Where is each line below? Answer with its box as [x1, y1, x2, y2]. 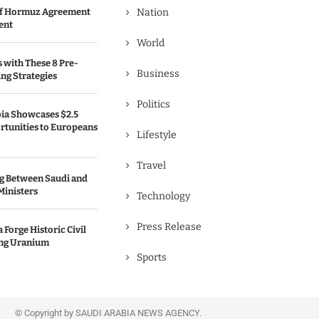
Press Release [137, 221, 202, 233]
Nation [137, 6, 169, 19]
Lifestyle [137, 129, 177, 141]
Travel [137, 159, 166, 172]
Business [137, 68, 179, 80]
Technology [137, 190, 190, 202]
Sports [137, 251, 167, 263]
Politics [137, 98, 170, 110]
